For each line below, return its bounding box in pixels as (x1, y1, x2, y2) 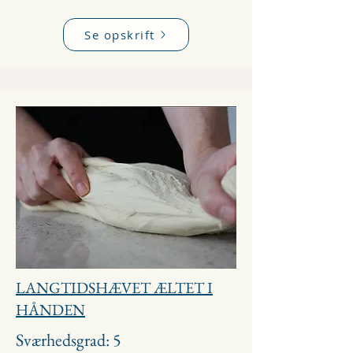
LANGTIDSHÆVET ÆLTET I (16, 277, 213, 298)
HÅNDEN (16, 299, 85, 320)
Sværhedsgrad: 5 (16, 329, 121, 351)
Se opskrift (84, 27, 155, 43)
